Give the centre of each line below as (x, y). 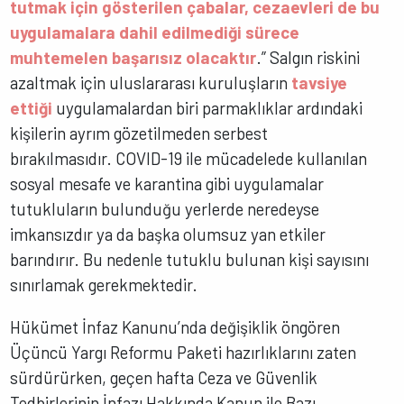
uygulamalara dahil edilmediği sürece (155, 32)
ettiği (32, 108)
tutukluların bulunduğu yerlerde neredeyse (165, 209)
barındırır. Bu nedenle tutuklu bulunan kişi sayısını (190, 260)
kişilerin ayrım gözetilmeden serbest (139, 133)
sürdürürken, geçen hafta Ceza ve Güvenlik (164, 378)
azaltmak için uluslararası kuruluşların (151, 83)
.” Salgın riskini (308, 58)
